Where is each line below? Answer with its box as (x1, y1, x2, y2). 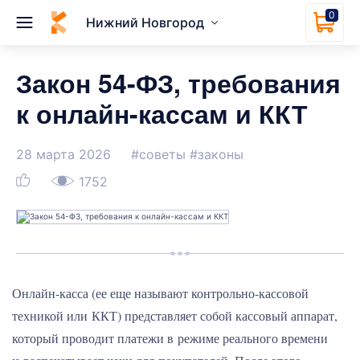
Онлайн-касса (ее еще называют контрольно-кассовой (12, 284, 309, 301)
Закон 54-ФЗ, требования (16, 64, 341, 101)
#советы (131, 146, 186, 162)
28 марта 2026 (16, 146, 111, 162)
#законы (190, 146, 243, 162)
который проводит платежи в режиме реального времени (12, 329, 328, 346)
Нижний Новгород (86, 14, 204, 31)
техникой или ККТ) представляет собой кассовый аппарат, (12, 307, 337, 324)
